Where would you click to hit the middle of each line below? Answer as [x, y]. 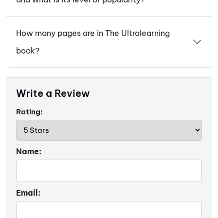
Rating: [29, 111]
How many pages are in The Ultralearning [93, 33]
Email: [28, 192]
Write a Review [53, 93]
